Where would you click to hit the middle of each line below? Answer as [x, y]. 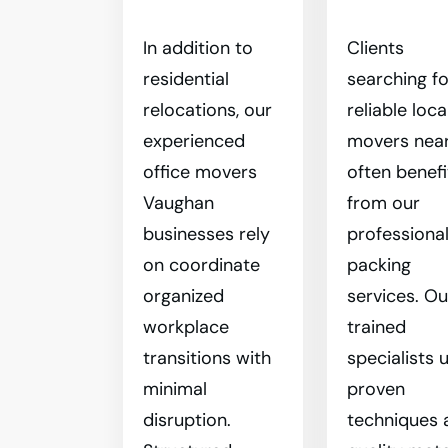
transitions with [207, 358]
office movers [200, 172]
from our [384, 203]
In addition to [198, 48]
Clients [376, 48]
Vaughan [178, 203]
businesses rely [206, 234]
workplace [186, 327]
